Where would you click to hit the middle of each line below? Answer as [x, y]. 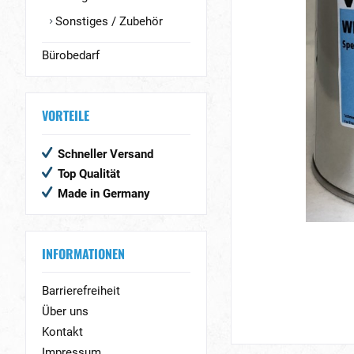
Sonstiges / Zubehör [107, 21]
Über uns [65, 312]
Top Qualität [89, 173]
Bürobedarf [71, 55]
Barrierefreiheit [81, 291]
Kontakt [62, 332]
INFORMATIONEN [83, 253]
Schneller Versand [105, 154]
